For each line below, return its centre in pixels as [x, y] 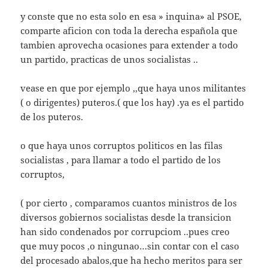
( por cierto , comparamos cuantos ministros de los [129, 203]
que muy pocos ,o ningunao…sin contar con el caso [130, 246]
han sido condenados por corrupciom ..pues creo [125, 232]
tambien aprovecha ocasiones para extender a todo [130, 45]
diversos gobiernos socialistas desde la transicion [126, 217]
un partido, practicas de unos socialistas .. [109, 59]
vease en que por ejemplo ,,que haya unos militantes [133, 88]
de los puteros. [52, 117]
